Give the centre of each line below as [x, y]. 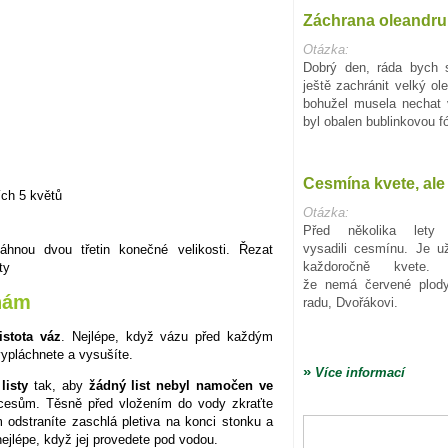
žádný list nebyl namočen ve [181, 385]
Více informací [358, 372]
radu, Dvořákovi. [350, 302]
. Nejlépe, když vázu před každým [167, 336]
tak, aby [58, 385]
